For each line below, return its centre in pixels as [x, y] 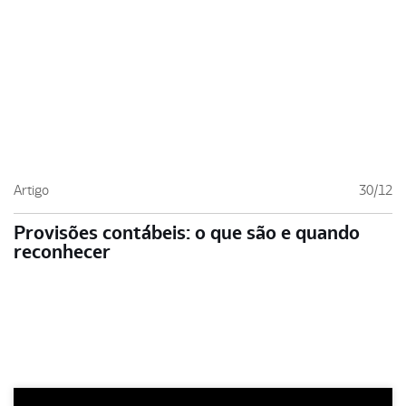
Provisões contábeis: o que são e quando [187, 233]
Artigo [31, 190]
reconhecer [62, 252]
